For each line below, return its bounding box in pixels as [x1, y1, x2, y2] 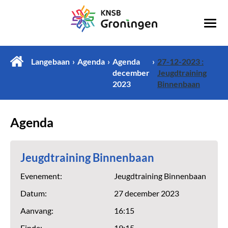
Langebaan [31, 57, 70, 66]
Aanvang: [20, 206, 53, 215]
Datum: [20, 189, 47, 198]
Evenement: [20, 172, 62, 181]
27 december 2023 [114, 189, 179, 198]
